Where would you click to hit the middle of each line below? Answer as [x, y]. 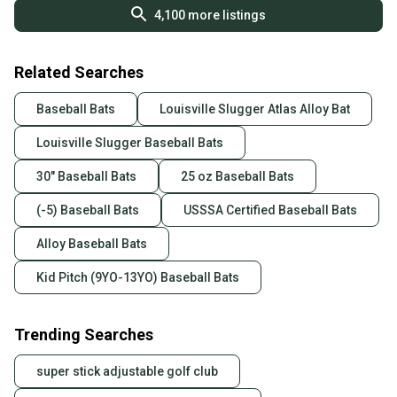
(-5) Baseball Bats [88, 210]
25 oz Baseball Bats [237, 177]
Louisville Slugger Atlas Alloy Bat [255, 109]
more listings [226, 16]
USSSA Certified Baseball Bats [270, 210]
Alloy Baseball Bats [92, 244]
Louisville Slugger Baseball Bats [130, 143]
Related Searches [79, 73]
